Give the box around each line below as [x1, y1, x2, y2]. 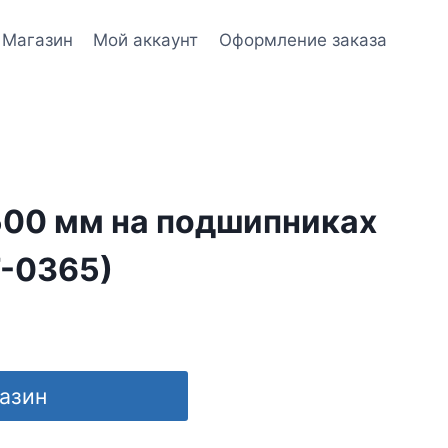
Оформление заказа [218, 29, 387, 50]
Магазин [2, 29, 74, 50]
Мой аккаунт [93, 29, 199, 50]
